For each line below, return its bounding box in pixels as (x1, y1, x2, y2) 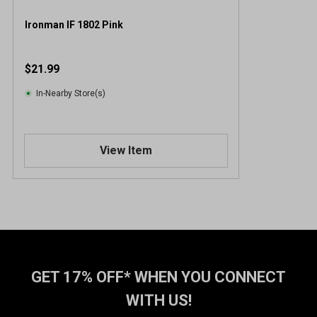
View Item (99, 143, 152, 157)
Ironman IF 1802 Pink (25, 18, 123, 30)
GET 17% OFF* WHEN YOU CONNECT (31, 267, 286, 286)
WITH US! (125, 291, 192, 309)
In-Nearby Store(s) (36, 88, 105, 98)
